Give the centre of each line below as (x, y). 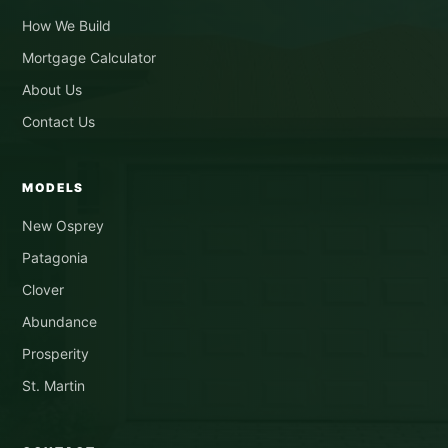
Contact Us (58, 121)
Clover (43, 289)
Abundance (59, 321)
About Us (52, 89)
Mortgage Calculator (89, 57)
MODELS (53, 187)
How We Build (66, 25)
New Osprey (63, 225)
